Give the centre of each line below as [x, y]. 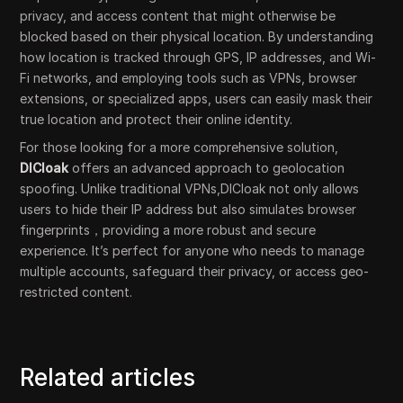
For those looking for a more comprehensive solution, [179, 148]
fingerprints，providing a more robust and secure [168, 230]
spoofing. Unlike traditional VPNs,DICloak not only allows [190, 189]
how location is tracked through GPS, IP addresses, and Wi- [198, 58]
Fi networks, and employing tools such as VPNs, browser [189, 78]
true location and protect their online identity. [157, 120]
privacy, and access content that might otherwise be [178, 16]
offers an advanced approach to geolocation [207, 168]
